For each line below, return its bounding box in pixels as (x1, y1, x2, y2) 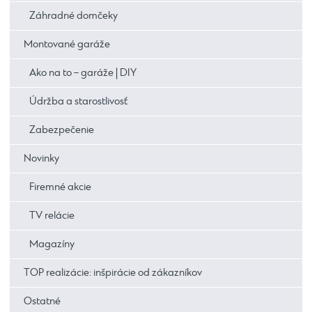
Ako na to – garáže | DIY (29, 67, 136, 80)
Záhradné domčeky (29, 10, 118, 23)
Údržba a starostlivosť (29, 95, 127, 109)
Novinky (24, 153, 59, 166)
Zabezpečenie (29, 124, 94, 137)
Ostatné (24, 295, 61, 309)
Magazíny (29, 238, 75, 251)
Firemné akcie (29, 181, 91, 194)
